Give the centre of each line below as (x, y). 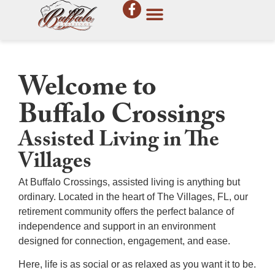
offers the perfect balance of (174, 211)
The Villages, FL (193, 197)
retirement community (66, 211)
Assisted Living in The (119, 142)
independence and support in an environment (117, 226)
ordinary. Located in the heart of (88, 197)
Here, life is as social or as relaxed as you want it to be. (137, 265)
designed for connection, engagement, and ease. (124, 241)
